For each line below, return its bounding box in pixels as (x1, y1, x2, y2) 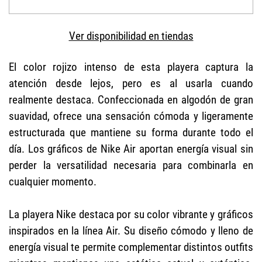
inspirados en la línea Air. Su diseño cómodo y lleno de (9, 223, 253, 237)
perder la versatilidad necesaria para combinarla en (9, 158, 253, 172)
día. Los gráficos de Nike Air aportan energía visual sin (9, 142, 253, 156)
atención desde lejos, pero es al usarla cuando (9, 76, 253, 90)
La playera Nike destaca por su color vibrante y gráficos (9, 207, 253, 221)
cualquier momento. (9, 174, 96, 188)
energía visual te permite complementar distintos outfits (9, 240, 253, 254)
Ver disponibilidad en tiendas (68, 29, 194, 43)
